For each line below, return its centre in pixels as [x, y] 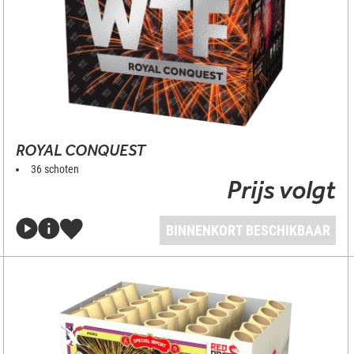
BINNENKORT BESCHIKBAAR [248, 230]
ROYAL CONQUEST [80, 150]
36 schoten [55, 169]
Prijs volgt [282, 189]
